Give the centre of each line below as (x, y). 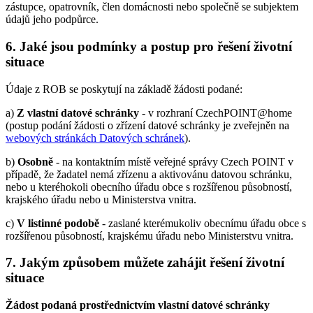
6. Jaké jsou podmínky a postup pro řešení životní (149, 46)
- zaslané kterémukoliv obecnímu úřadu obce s (203, 223)
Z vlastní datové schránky (78, 112)
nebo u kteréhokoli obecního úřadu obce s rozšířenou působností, (149, 187)
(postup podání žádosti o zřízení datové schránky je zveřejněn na (147, 125)
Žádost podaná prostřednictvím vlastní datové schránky (138, 305)
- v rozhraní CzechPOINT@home (216, 112)
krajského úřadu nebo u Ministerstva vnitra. (101, 199)
